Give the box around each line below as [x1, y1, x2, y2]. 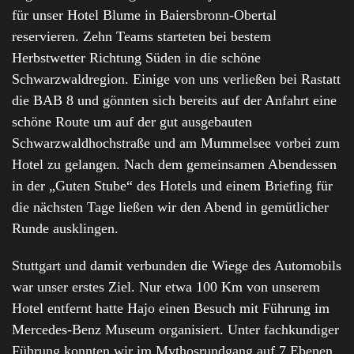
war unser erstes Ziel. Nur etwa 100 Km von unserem [12, 279, 320, 296]
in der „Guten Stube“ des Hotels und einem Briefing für [12, 178, 333, 194]
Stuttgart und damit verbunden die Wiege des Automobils [12, 258, 341, 274]
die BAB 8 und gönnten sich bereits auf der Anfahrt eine [12, 92, 337, 109]
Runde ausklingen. [12, 220, 119, 237]
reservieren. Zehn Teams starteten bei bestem [12, 28, 271, 45]
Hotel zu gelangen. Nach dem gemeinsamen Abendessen [12, 156, 337, 173]
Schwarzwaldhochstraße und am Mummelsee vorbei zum [12, 135, 340, 152]
